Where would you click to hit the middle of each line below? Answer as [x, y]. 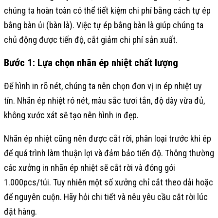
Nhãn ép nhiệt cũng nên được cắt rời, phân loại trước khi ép [108, 138]
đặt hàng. [20, 211]
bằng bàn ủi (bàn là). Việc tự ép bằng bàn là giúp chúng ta [104, 25]
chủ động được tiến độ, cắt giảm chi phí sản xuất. [91, 40]
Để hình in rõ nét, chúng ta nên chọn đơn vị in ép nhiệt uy [103, 86]
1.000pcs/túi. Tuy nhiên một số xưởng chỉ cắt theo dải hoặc [109, 182]
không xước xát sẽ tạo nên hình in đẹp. [71, 115]
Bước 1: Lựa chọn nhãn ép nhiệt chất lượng [91, 63]
